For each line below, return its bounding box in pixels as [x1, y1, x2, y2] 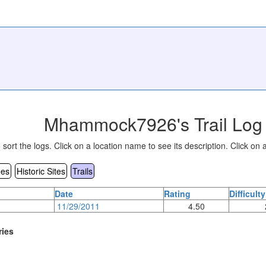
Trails [72, 164, 93, 177]
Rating [164, 187, 191, 199]
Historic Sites [17, 164, 65, 177]
